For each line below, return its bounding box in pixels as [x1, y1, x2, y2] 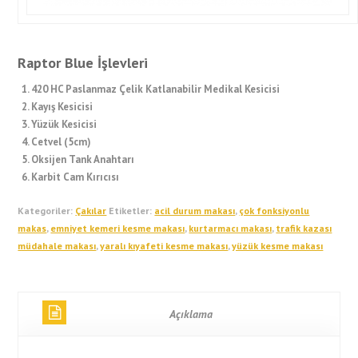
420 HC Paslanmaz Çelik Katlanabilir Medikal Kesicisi [31, 82, 280, 96]
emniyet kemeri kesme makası [50, 222, 185, 234]
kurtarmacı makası [189, 222, 272, 234]
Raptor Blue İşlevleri [18, 54, 149, 72]
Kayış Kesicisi [31, 100, 93, 113]
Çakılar [75, 205, 107, 217]
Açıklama [169, 307, 213, 321]
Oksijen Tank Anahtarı [31, 153, 135, 166]
